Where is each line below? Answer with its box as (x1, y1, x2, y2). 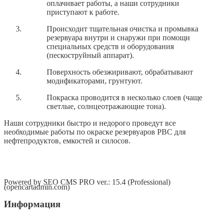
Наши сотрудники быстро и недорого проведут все (4, 118, 176, 127)
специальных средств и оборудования (47, 42, 174, 51)
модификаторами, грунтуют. (47, 76, 143, 85)
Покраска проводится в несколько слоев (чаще (47, 93, 203, 102)
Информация (4, 198, 60, 209)
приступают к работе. (47, 7, 120, 16)
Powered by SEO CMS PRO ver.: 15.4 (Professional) (4, 177, 170, 186)
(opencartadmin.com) (4, 182, 70, 191)
